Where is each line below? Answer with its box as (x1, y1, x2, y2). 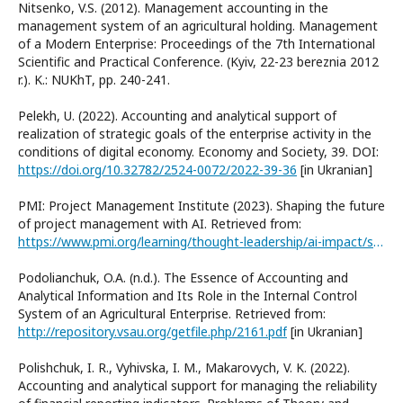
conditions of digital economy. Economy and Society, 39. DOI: (18, 142, 379, 160)
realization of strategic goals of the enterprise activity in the (18, 124, 372, 142)
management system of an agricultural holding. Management (18, 16, 378, 34)
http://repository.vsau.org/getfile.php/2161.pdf (18, 322, 287, 340)
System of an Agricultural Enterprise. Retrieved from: (18, 304, 326, 322)
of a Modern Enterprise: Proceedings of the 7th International (18, 34, 375, 52)
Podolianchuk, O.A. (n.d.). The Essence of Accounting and (18, 268, 348, 286)
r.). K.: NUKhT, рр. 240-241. (18, 70, 170, 88)
